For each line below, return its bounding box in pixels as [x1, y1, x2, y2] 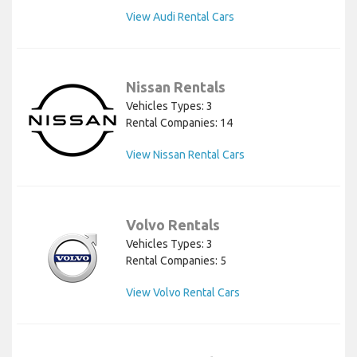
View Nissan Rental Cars [126, 148, 245, 162]
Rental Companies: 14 [126, 116, 233, 130]
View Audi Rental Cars [126, 10, 234, 24]
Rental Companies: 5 [126, 254, 226, 268]
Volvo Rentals [126, 217, 220, 233]
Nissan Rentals [126, 79, 226, 96]
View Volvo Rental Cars [126, 286, 240, 300]
